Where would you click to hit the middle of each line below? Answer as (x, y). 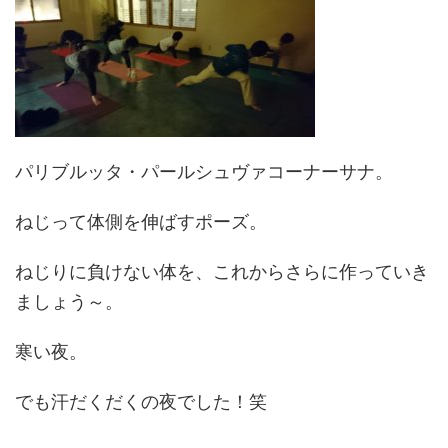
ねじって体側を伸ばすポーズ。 (141, 221)
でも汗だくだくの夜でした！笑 (141, 401)
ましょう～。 (69, 301)
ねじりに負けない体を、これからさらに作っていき (222, 271)
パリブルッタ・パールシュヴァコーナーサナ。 (204, 171)
